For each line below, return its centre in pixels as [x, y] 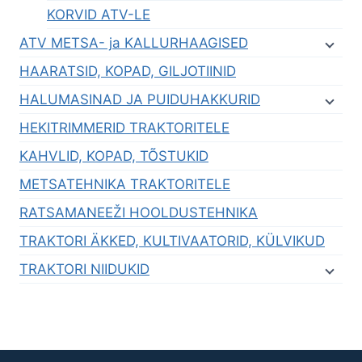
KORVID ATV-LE [99, 15]
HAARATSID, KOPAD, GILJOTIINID [128, 72]
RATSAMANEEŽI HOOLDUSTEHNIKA [139, 213]
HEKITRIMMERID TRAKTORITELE [124, 128]
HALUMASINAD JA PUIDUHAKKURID [140, 100]
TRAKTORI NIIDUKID [84, 269]
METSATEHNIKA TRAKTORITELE [125, 185]
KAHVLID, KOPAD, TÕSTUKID [114, 156]
